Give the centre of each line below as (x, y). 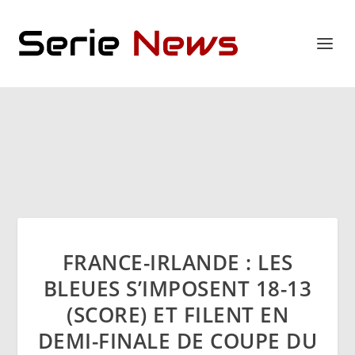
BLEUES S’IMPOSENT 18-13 (177, 288)
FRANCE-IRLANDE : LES (177, 262)
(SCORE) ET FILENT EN (177, 315)
